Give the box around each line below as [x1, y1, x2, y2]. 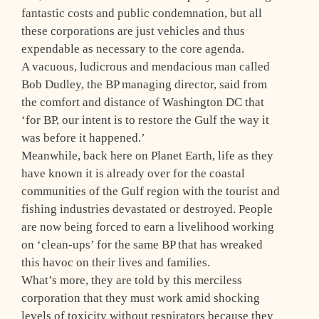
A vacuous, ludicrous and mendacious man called [21, 60, 270, 74]
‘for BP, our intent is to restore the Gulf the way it [21, 113, 269, 127]
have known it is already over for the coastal [21, 167, 245, 181]
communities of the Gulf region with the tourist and [21, 184, 280, 199]
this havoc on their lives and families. [21, 256, 210, 270]
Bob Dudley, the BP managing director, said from [21, 78, 267, 92]
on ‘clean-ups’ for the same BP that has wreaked [21, 238, 263, 252]
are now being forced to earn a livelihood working [21, 220, 274, 234]
